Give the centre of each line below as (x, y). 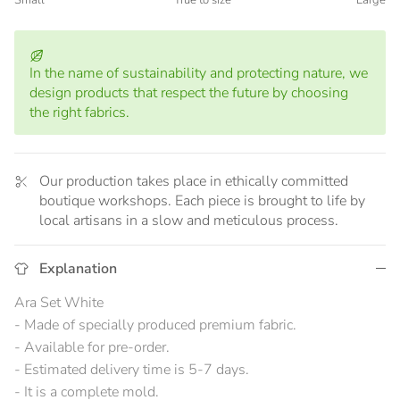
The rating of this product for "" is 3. (125, 59)
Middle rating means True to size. (117, 15)
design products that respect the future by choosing (189, 93)
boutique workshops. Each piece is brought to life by (202, 201)
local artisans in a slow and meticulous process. (189, 221)
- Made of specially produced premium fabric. (155, 325)
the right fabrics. (79, 113)
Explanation (78, 269)
